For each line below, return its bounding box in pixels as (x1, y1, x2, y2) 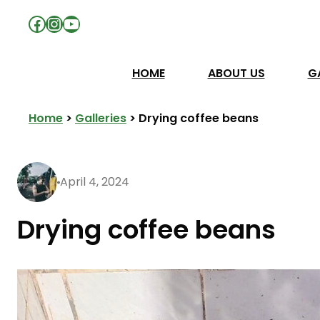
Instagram (45, 11, 135, 35)
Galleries (75, 110, 126, 126)
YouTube (62, 11, 137, 35)
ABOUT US (207, 65, 265, 81)
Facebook (28, 11, 111, 35)
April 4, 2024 (60, 174, 129, 190)
